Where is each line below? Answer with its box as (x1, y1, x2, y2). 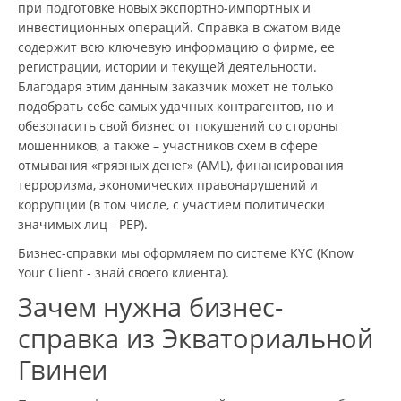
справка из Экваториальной (18, 320, 374, 356)
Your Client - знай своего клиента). (18, 263, 229, 281)
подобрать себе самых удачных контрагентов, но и (18, 97, 334, 115)
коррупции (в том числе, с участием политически (18, 195, 325, 213)
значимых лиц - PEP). (18, 215, 148, 233)
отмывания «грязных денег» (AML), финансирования (18, 156, 344, 174)
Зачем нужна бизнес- (18, 288, 283, 325)
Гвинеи (18, 351, 108, 388)
